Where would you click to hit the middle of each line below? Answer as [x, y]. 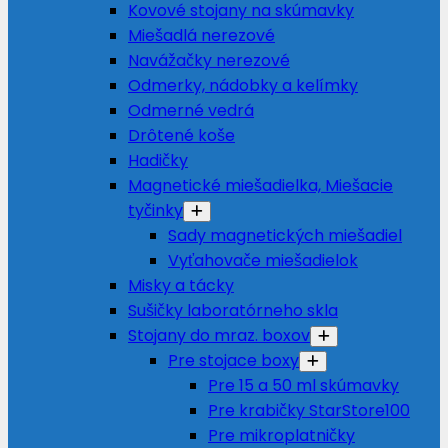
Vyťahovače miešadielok [263, 260]
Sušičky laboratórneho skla [233, 310]
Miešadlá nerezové [201, 35]
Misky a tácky [181, 285]
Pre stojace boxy [233, 360]
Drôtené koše [181, 135]
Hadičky [158, 160]
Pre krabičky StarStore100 [309, 410]
